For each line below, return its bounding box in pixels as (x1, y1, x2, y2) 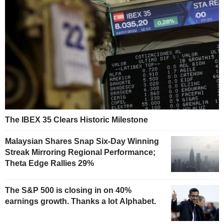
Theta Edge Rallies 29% (5, 158, 94, 167)
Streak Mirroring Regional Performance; (5, 147, 155, 156)
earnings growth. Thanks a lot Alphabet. (5, 196, 156, 205)
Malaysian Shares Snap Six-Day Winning (5, 136, 159, 145)
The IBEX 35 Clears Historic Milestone (5, 115, 148, 124)
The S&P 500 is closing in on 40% (5, 185, 131, 194)
